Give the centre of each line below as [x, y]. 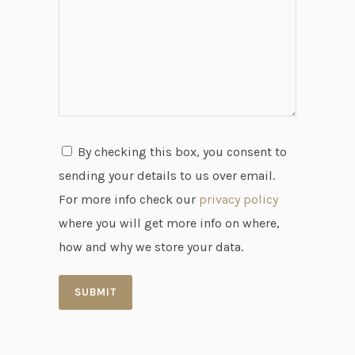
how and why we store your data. [151, 247]
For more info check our [129, 199]
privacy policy [239, 199]
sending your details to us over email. [167, 176]
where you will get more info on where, [169, 223]
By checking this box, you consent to [182, 152]
